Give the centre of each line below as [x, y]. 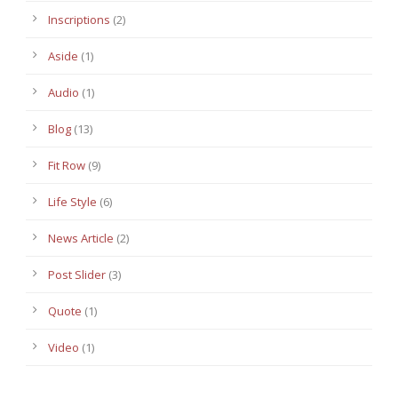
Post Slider [77, 275]
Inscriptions [79, 20]
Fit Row [67, 166]
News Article [81, 239]
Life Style [72, 202]
